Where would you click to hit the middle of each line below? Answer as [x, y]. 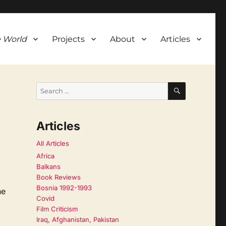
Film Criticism [57, 209]
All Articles [52, 144]
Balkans [48, 167]
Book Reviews [58, 177]
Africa [45, 156]
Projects [68, 39]
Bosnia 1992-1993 [64, 188]
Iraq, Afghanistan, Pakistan [77, 220]
